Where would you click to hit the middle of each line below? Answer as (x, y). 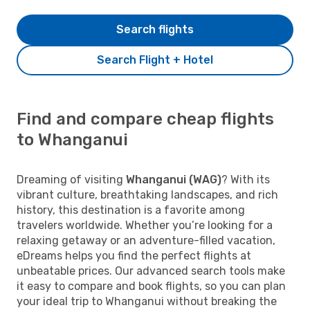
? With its (246, 179)
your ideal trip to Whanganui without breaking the (147, 301)
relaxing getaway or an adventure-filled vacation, (146, 240)
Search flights (155, 29)
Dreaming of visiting (71, 179)
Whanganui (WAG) (174, 179)
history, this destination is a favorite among (131, 210)
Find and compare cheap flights (145, 119)
